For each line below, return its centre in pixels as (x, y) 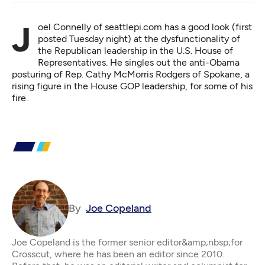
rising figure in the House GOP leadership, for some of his (132, 86)
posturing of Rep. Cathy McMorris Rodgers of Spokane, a (131, 74)
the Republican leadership (94, 51)
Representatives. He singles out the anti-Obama (139, 62)
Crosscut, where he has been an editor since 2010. (118, 254)
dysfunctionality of (199, 39)
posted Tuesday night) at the (98, 39)
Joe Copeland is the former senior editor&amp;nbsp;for (127, 242)
